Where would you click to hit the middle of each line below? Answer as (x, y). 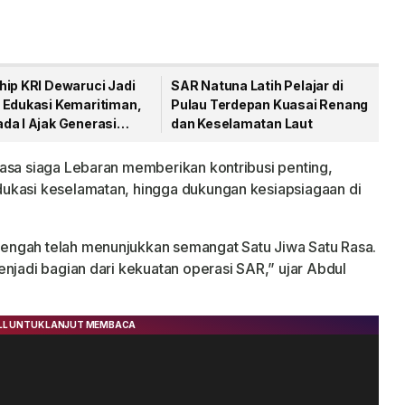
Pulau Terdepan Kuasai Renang (270, 104)
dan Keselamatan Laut (242, 123)
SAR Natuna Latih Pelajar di (257, 85)
